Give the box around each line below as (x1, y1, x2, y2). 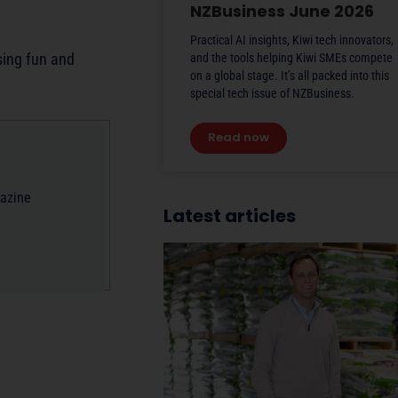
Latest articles (163, 203, 296, 228)
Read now (208, 128, 269, 146)
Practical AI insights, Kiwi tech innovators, (190, 32, 394, 47)
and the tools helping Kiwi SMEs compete (190, 50, 393, 65)
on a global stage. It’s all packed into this (190, 68, 389, 83)
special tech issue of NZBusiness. (190, 85, 354, 100)
